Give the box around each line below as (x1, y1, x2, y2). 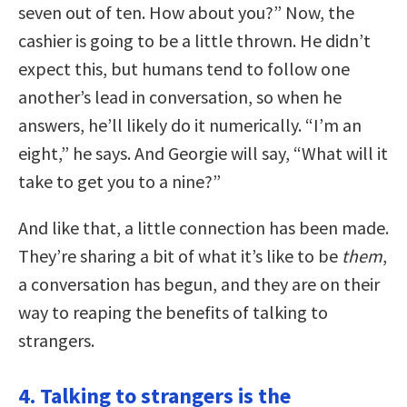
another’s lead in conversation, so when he (18, 84, 342, 108)
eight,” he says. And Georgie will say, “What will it (18, 141, 388, 164)
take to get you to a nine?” (18, 169, 221, 193)
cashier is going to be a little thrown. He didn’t (18, 28, 371, 52)
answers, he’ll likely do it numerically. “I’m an (18, 113, 362, 136)
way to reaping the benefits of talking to (18, 300, 328, 323)
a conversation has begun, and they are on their (18, 272, 380, 295)
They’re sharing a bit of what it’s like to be (18, 243, 342, 267)
